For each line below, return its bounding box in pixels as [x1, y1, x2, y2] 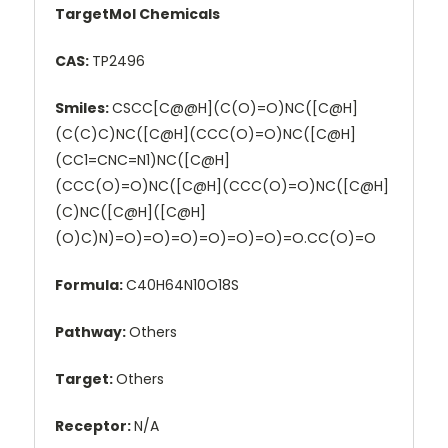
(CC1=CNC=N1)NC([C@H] [55, 150, 230, 171]
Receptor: [55, 416, 134, 437]
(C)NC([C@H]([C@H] [55, 202, 206, 223]
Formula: [55, 275, 126, 296]
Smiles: [55, 98, 112, 119]
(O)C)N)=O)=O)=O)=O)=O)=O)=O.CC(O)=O [55, 228, 376, 249]
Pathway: [55, 322, 129, 343]
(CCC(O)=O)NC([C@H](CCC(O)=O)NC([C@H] [55, 176, 389, 197]
